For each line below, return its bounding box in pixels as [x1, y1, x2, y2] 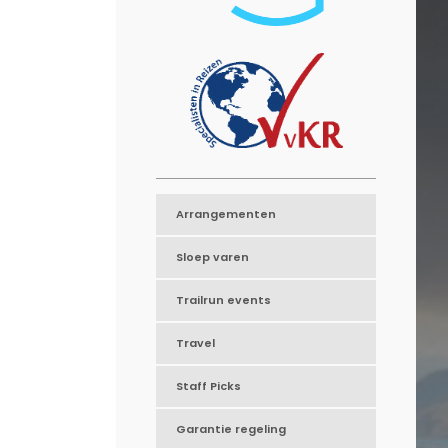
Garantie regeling [176, 421, 287, 438]
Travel [176, 335, 216, 352]
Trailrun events [176, 292, 272, 309]
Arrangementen [176, 206, 277, 223]
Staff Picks [176, 378, 242, 395]
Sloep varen [176, 249, 250, 266]
